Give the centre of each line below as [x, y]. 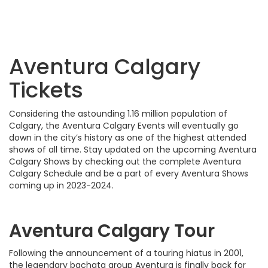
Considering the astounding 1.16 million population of [118, 113]
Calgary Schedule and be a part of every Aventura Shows [129, 173]
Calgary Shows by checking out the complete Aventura [125, 161]
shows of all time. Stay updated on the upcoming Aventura [133, 149]
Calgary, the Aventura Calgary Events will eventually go [124, 125]
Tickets [46, 90]
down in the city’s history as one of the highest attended [128, 137]
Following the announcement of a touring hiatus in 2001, [126, 253]
